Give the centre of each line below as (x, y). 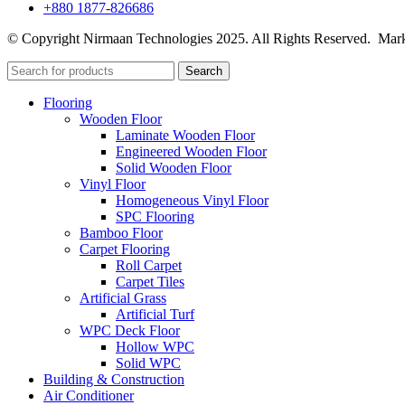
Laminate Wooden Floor (185, 135)
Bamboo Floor (121, 232)
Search (204, 71)
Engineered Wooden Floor (191, 151)
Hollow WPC (155, 346)
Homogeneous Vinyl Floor (192, 200)
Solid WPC (148, 363)
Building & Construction (114, 379)
